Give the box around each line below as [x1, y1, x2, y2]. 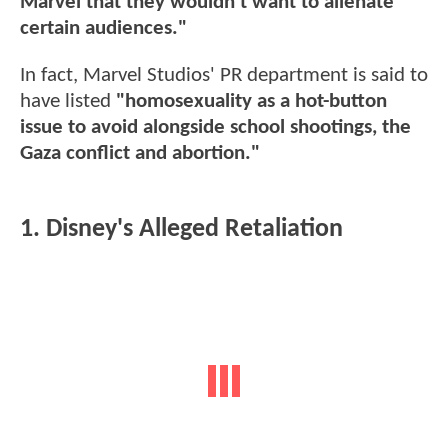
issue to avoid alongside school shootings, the [20, 116, 411, 138]
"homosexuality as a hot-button [116, 90, 387, 112]
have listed [20, 90, 116, 112]
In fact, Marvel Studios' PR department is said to [20, 64, 428, 86]
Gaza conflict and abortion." [20, 142, 260, 164]
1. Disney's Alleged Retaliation [20, 217, 343, 243]
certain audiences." [20, 17, 187, 39]
